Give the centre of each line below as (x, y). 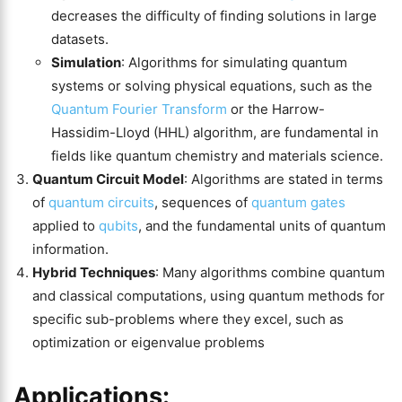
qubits (117, 226)
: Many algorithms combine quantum (270, 272)
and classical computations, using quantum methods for (209, 296)
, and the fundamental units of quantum (262, 226)
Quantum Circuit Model (108, 179)
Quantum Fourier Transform (139, 109)
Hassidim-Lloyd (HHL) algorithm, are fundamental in (215, 132)
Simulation (86, 62)
